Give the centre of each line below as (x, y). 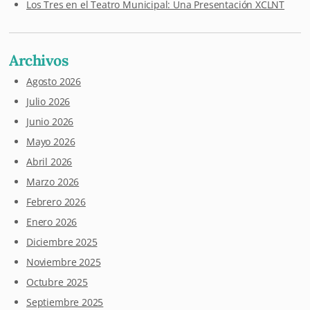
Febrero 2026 (56, 202)
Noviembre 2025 (64, 262)
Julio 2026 (48, 102)
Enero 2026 (52, 222)
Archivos (39, 61)
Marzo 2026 (53, 182)
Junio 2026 (50, 122)
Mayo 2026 (51, 142)
